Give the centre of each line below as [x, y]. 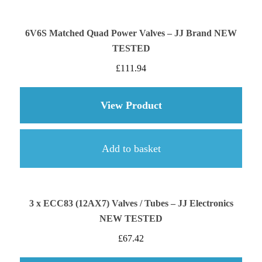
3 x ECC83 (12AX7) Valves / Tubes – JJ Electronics [131, 203]
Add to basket [131, 149]
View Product [131, 105]
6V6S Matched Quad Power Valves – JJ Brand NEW [131, 33]
